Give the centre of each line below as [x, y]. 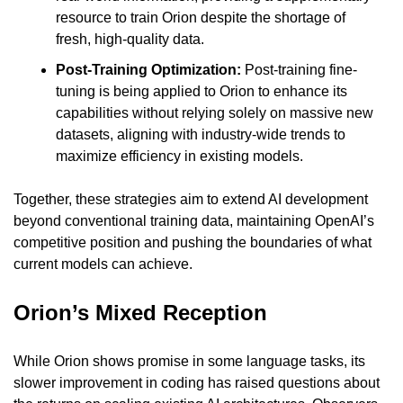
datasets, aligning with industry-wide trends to [201, 134]
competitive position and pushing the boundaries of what [193, 242]
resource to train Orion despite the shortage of [201, 17]
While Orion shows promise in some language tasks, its [189, 361]
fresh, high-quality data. [130, 39]
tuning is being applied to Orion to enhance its [201, 91]
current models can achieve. [103, 264]
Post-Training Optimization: [148, 69]
